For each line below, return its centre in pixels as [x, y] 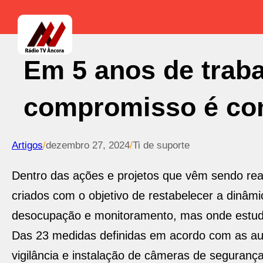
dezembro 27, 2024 [88, 145]
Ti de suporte [161, 145]
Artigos [27, 145]
